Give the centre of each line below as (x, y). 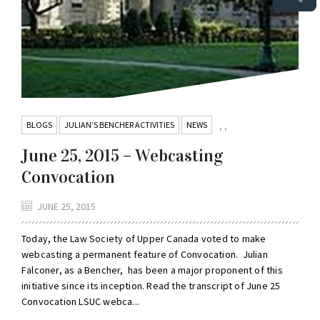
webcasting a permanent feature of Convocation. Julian (145, 255)
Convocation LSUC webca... (80, 302)
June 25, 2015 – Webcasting (122, 156)
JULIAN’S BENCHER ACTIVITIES (119, 125)
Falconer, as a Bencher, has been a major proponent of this (152, 270)
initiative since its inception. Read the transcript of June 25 (151, 286)
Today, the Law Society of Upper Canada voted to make (144, 239)
